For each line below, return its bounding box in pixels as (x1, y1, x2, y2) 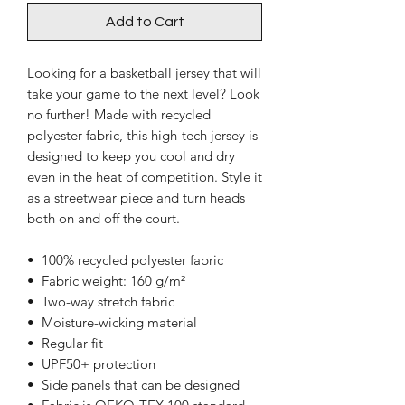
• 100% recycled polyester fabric (27, 251, 223, 269)
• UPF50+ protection (27, 355, 155, 373)
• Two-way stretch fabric (27, 293, 174, 311)
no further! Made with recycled (27, 106, 211, 124)
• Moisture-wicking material (27, 314, 197, 332)
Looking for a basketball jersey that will (27, 64, 261, 82)
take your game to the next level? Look (27, 85, 259, 103)
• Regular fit (27, 334, 103, 353)
